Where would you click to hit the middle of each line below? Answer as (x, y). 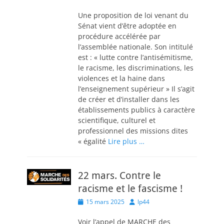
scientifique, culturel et (117, 120)
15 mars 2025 (105, 202)
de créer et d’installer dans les (129, 99)
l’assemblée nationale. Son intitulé (135, 47)
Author (138, 201)
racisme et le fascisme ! (130, 188)
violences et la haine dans (121, 78)
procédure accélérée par (119, 36)
